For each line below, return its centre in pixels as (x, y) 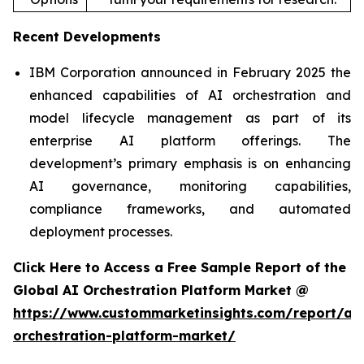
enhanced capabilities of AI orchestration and (190, 95)
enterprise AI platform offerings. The (190, 140)
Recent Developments (87, 36)
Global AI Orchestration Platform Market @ (163, 290)
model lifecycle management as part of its (190, 117)
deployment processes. (101, 231)
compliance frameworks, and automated (190, 208)
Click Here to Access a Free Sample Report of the (180, 267)
